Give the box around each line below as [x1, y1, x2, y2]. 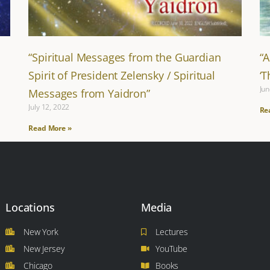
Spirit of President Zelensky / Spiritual [28, 68, 215, 83]
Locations [5, 200, 55, 215]
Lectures [155, 226, 188, 238]
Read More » [28, 123, 72, 134]
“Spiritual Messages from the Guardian [28, 50, 221, 65]
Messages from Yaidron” [28, 86, 150, 101]
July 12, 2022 [28, 102, 70, 113]
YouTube [155, 243, 187, 255]
